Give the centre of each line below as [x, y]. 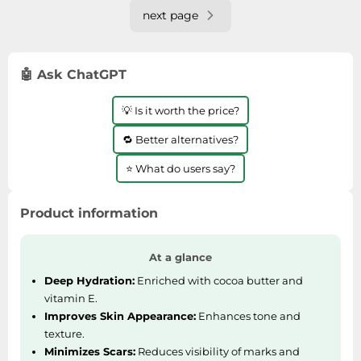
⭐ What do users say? [180, 168]
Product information [89, 213]
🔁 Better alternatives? [180, 139]
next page [170, 15]
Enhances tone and [248, 315]
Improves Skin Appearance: [120, 315]
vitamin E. [71, 298]
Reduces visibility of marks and [218, 351]
